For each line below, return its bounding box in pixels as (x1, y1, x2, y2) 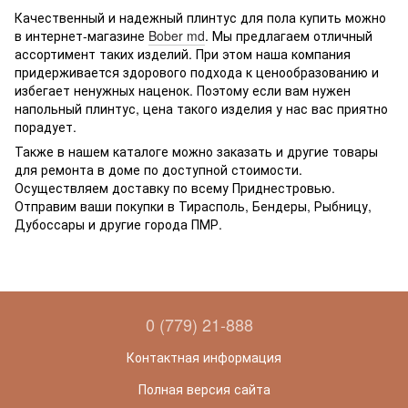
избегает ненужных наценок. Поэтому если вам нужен (15, 80, 351, 99)
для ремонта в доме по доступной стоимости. (15, 159, 302, 178)
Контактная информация (127, 348, 281, 366)
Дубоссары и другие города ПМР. (15, 214, 222, 233)
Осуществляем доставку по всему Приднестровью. (15, 178, 335, 197)
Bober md (148, 25, 205, 45)
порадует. (15, 117, 76, 136)
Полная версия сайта (138, 380, 270, 398)
